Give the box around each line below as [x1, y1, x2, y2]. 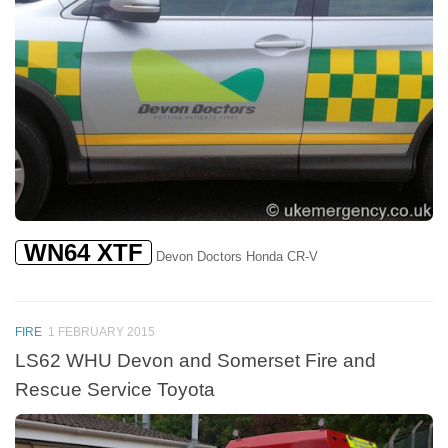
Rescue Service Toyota [15, 378, 215, 401]
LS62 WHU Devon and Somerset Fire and [15, 349, 376, 372]
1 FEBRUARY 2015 [48, 324, 155, 339]
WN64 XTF [24, 239, 143, 267]
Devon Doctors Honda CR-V [152, 249, 318, 265]
